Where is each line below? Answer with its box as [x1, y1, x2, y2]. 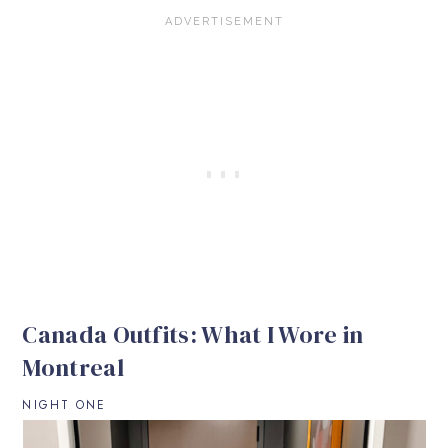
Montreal [22, 350, 124, 384]
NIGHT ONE [22, 395, 107, 414]
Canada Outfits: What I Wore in [22, 317, 364, 351]
